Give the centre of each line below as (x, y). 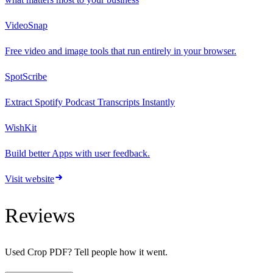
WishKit (21, 127)
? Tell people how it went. (118, 252)
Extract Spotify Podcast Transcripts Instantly (90, 102)
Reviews (40, 215)
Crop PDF (48, 252)
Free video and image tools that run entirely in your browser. (121, 51)
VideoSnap (26, 25)
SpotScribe (26, 76)
